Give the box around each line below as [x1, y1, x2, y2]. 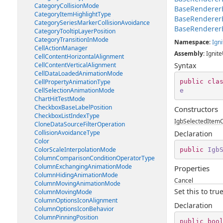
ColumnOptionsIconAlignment [34, 196, 117, 205]
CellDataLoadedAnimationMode [34, 69, 123, 78]
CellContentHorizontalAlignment [34, 52, 124, 61]
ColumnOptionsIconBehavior [34, 205, 114, 213]
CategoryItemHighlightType [34, 10, 111, 18]
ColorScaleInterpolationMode [34, 145, 116, 154]
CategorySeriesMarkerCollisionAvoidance [34, 18, 150, 27]
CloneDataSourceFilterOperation [34, 120, 125, 128]
